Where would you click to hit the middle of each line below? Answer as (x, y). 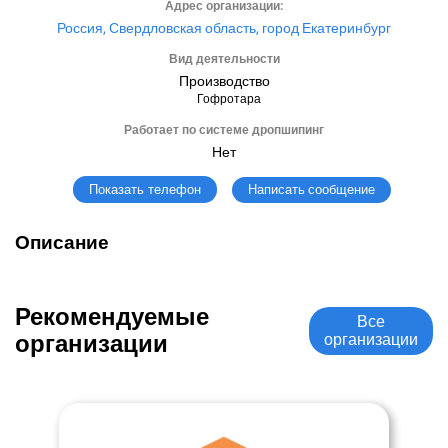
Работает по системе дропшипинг (224, 130)
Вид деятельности (224, 59)
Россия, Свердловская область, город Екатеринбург (224, 28)
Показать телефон (144, 189)
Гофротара (229, 99)
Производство (224, 81)
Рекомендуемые (112, 317)
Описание (62, 243)
